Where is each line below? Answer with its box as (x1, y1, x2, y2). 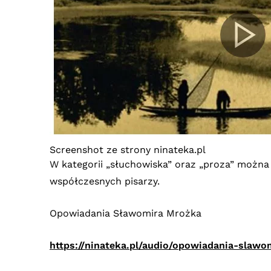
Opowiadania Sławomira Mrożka (50, 207, 201, 219)
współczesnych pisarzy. (50, 175, 160, 187)
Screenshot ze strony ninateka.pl (50, 143, 206, 155)
